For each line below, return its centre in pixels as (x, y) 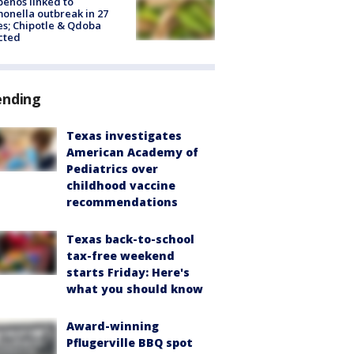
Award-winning (113, 326)
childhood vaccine (121, 185)
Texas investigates (124, 135)
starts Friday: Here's (128, 272)
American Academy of (132, 152)
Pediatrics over (112, 168)
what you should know (135, 288)
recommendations (122, 201)
